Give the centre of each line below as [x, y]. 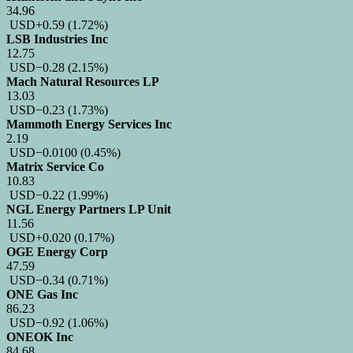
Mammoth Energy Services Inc [89, 124]
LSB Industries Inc [57, 39]
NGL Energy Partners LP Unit [89, 209]
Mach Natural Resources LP [83, 81]
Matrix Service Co [55, 166]
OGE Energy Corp [57, 251]
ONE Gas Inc [42, 294]
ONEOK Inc [40, 336]
